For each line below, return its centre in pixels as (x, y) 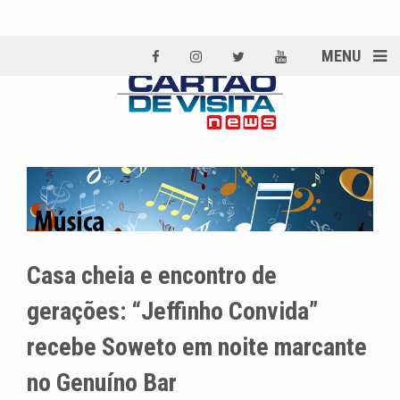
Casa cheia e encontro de (152, 276)
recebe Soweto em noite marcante (197, 347)
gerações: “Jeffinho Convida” (172, 312)
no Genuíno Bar (102, 383)
